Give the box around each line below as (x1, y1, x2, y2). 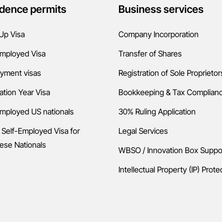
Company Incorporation (118, 29, 199, 39)
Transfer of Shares (118, 49, 182, 58)
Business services (118, 3, 204, 15)
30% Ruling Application (118, 107, 196, 116)
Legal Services (118, 126, 168, 136)
